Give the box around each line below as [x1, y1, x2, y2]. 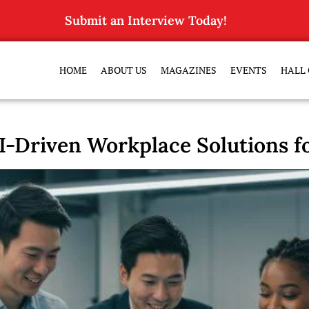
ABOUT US [100, 63, 147, 77]
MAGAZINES [160, 63, 217, 77]
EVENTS [230, 63, 267, 77]
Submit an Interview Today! [65, 12, 228, 28]
